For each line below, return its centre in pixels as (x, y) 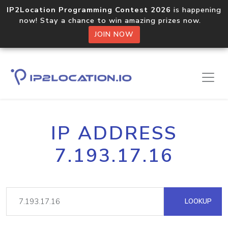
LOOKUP (197, 201)
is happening (196, 10)
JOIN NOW (114, 34)
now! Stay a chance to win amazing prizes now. (114, 20)
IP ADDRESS (114, 133)
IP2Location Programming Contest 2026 (89, 10)
